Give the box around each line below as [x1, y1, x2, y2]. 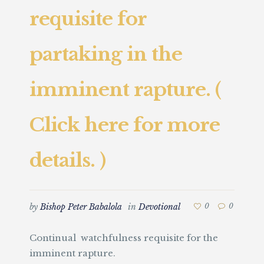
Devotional [138, 202, 180, 212]
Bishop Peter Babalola [40, 202, 122, 212]
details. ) [29, 148, 105, 172]
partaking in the [29, 42, 182, 66]
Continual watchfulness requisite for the [29, 232, 218, 243]
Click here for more [29, 113, 220, 137]
